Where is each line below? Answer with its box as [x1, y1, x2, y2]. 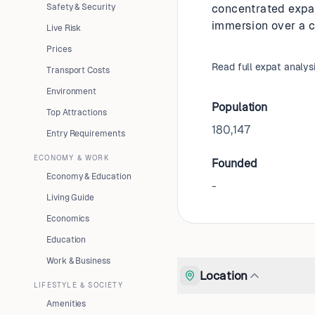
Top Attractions [46, 108, 107, 117]
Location [200, 268, 248, 283]
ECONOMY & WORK [34, 154, 110, 162]
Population [212, 101, 268, 114]
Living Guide [46, 193, 95, 202]
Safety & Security [46, 2, 115, 12]
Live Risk [46, 23, 82, 33]
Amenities [46, 299, 86, 309]
